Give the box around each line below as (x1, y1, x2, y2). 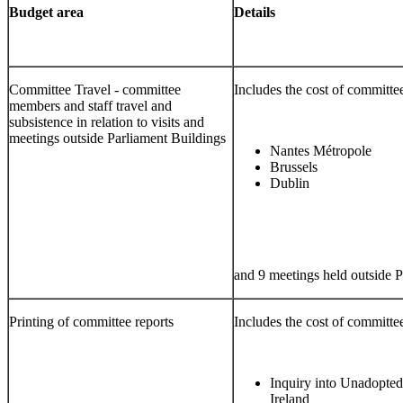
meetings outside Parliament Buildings (9, 130, 226, 146)
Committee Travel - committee (9, 81, 181, 97)
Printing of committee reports (9, 313, 174, 329)
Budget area (9, 4, 84, 20)
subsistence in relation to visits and (9, 113, 204, 130)
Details (234, 4, 275, 20)
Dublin (270, 175, 309, 191)
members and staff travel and (9, 97, 172, 113)
